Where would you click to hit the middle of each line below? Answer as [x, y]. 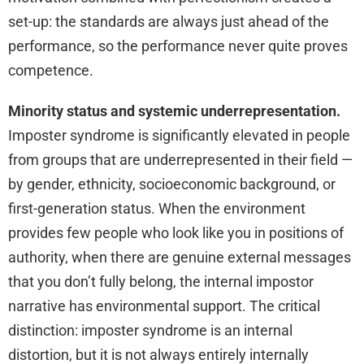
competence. [51, 70]
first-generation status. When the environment [157, 208]
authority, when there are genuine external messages [180, 257]
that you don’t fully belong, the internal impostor [161, 281]
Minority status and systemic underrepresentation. [174, 110]
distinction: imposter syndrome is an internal [150, 330]
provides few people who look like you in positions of [176, 232]
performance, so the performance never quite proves [178, 45]
